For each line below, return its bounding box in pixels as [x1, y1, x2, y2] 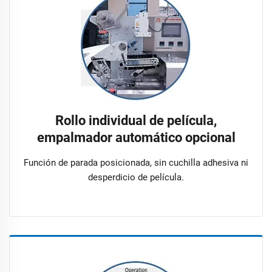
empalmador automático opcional [36, 129, 236, 145]
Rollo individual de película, [55, 112, 217, 128]
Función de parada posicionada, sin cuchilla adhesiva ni [24, 157, 248, 168]
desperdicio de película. [88, 171, 184, 183]
